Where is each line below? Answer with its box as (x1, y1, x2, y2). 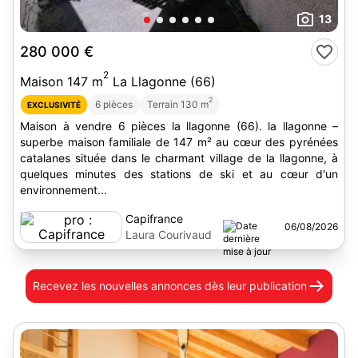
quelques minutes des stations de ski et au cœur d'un (20, 167, 338, 181)
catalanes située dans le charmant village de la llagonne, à (20, 151, 75, 165)
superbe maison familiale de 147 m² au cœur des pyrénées (20, 135, 338, 149)
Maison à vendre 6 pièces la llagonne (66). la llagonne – (20, 119, 338, 133)
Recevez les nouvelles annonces (32, 279, 205, 292)
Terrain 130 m (147, 98, 209, 110)
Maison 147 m (20, 74, 103, 89)
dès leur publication (204, 279, 307, 292)
